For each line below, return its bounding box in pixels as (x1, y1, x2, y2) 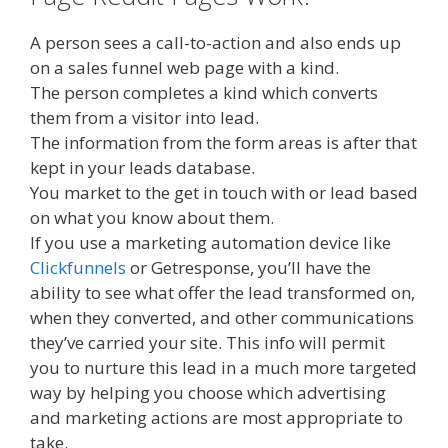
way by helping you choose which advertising (30, 381, 386, 404)
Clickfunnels (30, 256, 126, 279)
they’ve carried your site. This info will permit (30, 331, 385, 354)
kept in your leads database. (30, 156, 255, 179)
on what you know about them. (30, 206, 274, 229)
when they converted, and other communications (30, 306, 414, 329)
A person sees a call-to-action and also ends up (30, 31, 401, 54)
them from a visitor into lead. (30, 106, 259, 129)
